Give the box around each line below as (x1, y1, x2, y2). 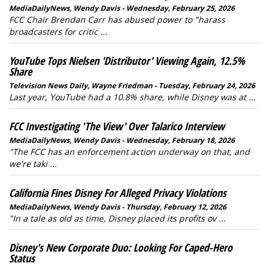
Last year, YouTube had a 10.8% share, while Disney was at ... (9, 91, 256, 103)
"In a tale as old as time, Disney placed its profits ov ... (9, 213, 226, 224)
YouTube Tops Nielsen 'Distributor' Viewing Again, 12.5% (9, 53, 245, 68)
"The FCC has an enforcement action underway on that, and (9, 146, 250, 157)
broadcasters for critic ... (9, 26, 107, 37)
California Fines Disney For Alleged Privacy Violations (9, 186, 226, 200)
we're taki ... (9, 158, 57, 169)
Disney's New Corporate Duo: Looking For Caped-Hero (9, 240, 232, 255)
